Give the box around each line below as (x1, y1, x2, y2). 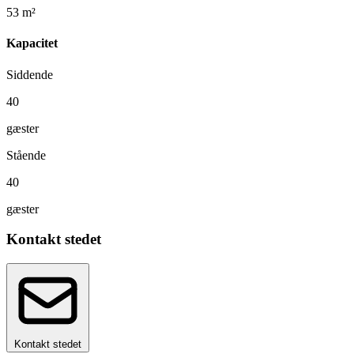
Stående (6, 148, 46, 162)
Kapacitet (6, 36, 58, 51)
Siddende (6, 67, 53, 81)
